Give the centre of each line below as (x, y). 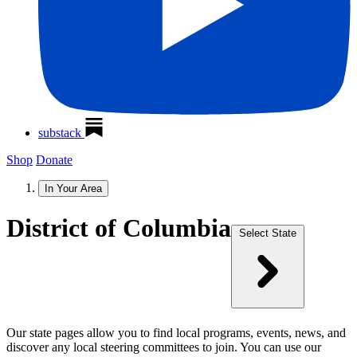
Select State (268, 233)
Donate (54, 160)
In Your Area (73, 189)
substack (60, 133)
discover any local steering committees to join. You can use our (164, 347)
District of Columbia (119, 228)
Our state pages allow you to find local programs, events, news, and (176, 332)
